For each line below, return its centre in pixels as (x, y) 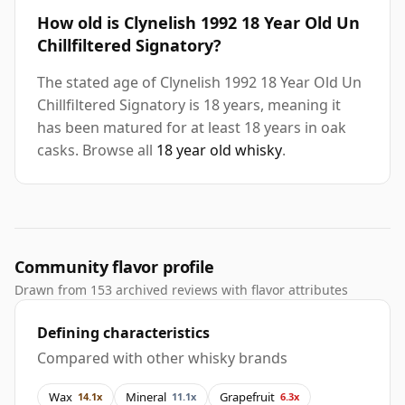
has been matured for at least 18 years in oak (192, 128)
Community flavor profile (114, 267)
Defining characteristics (123, 333)
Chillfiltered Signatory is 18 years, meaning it (189, 105)
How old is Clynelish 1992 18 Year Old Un (198, 23)
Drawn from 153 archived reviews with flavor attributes (181, 290)
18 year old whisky (219, 151)
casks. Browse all (97, 151)
